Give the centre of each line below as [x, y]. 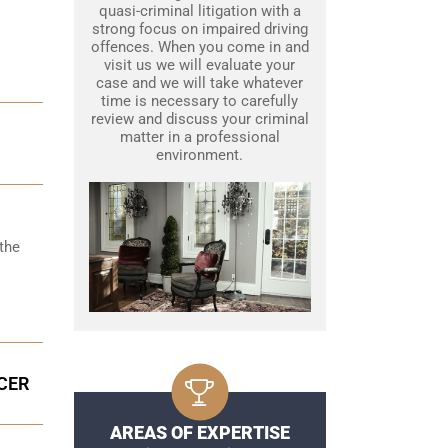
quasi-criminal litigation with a [199, 11]
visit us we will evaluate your [199, 65]
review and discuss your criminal [199, 119]
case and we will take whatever [199, 83]
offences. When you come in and [199, 47]
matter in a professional [199, 137]
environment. [199, 155]
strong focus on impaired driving [199, 29]
